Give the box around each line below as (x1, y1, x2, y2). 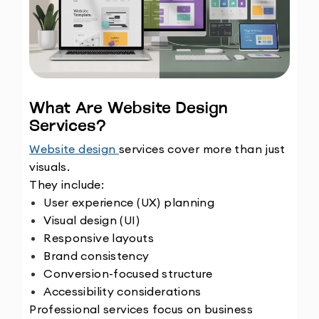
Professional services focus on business (29, 301, 253, 316)
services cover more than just (118, 141, 286, 156)
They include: (29, 177, 105, 192)
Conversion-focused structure (43, 266, 213, 281)
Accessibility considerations (43, 283, 202, 298)
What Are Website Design (29, 101, 229, 118)
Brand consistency (43, 248, 150, 263)
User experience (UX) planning (43, 194, 215, 209)
